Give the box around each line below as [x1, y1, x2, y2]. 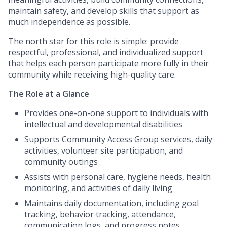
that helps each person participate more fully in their [8, 58, 209, 69]
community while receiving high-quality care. [8, 69, 176, 81]
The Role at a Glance [8, 88, 89, 100]
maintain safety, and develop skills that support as [8, 5, 199, 17]
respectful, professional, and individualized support [8, 47, 203, 58]
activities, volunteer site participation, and [24, 145, 183, 157]
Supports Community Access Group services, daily [24, 134, 212, 145]
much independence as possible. [8, 16, 130, 28]
